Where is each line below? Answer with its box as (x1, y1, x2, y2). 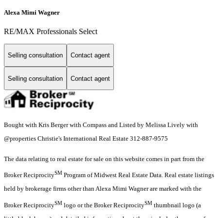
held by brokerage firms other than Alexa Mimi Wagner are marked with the (4, 185, 201, 193)
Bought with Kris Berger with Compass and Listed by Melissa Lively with (4, 121, 198, 129)
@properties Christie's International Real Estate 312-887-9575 (4, 135, 168, 143)
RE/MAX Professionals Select (4, 27, 97, 36)
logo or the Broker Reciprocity (62, 201, 145, 209)
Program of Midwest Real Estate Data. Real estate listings (62, 171, 214, 179)
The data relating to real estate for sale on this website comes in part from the (4, 155, 204, 163)
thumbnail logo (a (152, 201, 201, 209)
